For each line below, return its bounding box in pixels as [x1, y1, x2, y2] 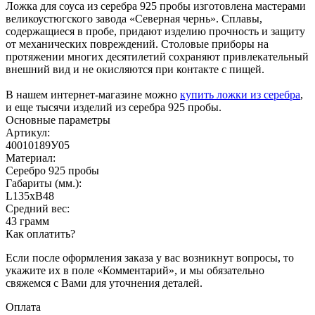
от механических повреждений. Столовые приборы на [6, 37, 269, 50]
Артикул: [6, 126, 50, 139]
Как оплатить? [6, 227, 75, 240]
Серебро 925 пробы [6, 164, 99, 176]
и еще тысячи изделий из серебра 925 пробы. [6, 101, 221, 113]
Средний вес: [6, 202, 70, 214]
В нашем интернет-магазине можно [6, 88, 180, 101]
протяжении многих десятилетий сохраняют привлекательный [6, 50, 309, 63]
